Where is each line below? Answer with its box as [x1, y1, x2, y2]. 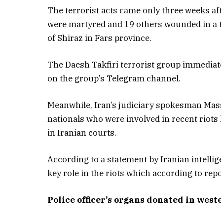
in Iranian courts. [47, 127, 117, 139]
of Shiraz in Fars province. [47, 32, 152, 43]
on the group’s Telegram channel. [47, 73, 181, 84]
